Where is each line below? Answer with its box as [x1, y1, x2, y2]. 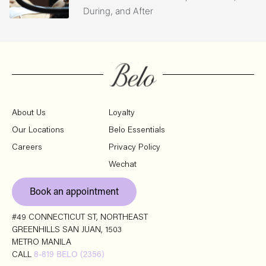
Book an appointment [30, 187, 119, 197]
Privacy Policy [109, 143, 161, 152]
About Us [12, 109, 46, 118]
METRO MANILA [12, 238, 71, 247]
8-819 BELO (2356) [34, 251, 104, 259]
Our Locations [12, 126, 64, 135]
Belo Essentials [109, 126, 166, 135]
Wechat [109, 160, 137, 169]
